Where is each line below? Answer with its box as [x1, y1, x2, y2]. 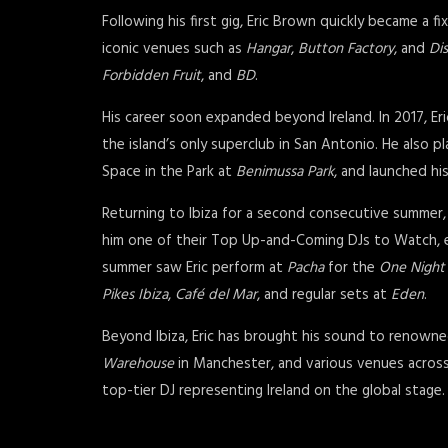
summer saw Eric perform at [102, 256, 287, 280]
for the [324, 256, 379, 280]
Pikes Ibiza [102, 283, 168, 307]
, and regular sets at [257, 283, 391, 307]
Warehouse [102, 352, 174, 376]
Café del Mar [175, 283, 257, 307]
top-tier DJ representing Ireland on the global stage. [102, 379, 445, 403]
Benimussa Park [236, 160, 334, 184]
